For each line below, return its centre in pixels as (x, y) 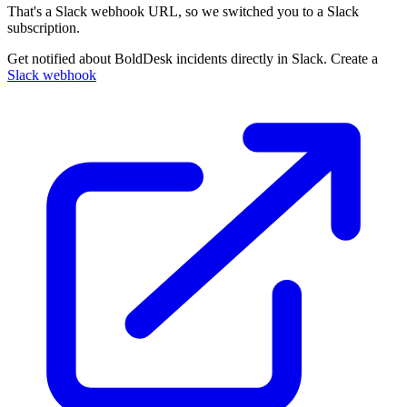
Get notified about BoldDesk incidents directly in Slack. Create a (193, 59)
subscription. (44, 28)
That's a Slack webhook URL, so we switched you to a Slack (183, 11)
